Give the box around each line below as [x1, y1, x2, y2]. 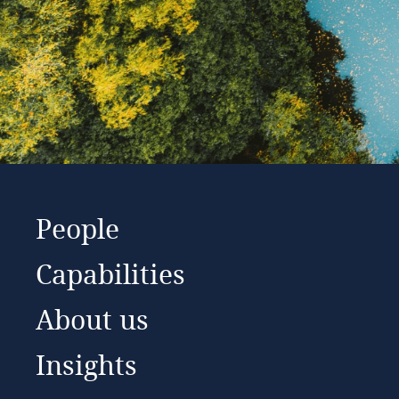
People [36, 210, 119, 246]
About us [36, 301, 149, 337]
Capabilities [36, 256, 185, 291]
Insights [36, 346, 137, 382]
